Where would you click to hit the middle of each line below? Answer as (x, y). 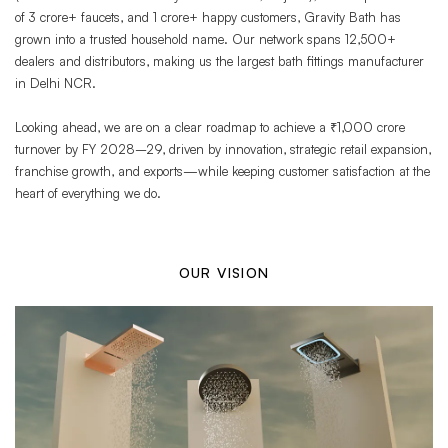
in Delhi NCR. (55, 82)
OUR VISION (224, 272)
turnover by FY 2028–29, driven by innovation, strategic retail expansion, (223, 148)
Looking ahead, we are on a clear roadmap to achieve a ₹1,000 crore (210, 126)
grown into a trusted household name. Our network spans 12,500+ (205, 38)
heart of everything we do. (88, 192)
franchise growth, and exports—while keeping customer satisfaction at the (222, 170)
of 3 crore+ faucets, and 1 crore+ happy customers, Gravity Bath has (208, 16)
